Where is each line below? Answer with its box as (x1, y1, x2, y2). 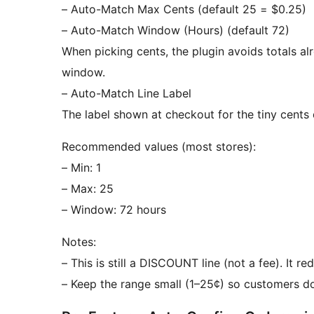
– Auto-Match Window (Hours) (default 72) (62, 23, 289, 38)
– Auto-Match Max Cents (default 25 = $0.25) (62, 2, 306, 17)
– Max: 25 (62, 182, 114, 196)
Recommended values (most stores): (62, 139, 256, 154)
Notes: (62, 235, 96, 250)
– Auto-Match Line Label (62, 86, 191, 101)
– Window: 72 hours (62, 203, 166, 217)
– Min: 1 (62, 161, 101, 175)
